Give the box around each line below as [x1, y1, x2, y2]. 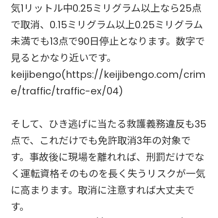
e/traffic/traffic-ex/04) [11, 84, 124, 98]
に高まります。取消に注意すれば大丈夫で [11, 183, 195, 198]
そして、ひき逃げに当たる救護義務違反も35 [11, 117, 207, 131]
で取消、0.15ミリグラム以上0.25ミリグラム [11, 18, 203, 32]
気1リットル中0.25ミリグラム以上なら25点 [11, 1, 202, 16]
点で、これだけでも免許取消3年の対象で [11, 134, 191, 148]
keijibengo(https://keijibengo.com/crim [11, 68, 206, 82]
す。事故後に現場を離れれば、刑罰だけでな [11, 150, 205, 164]
